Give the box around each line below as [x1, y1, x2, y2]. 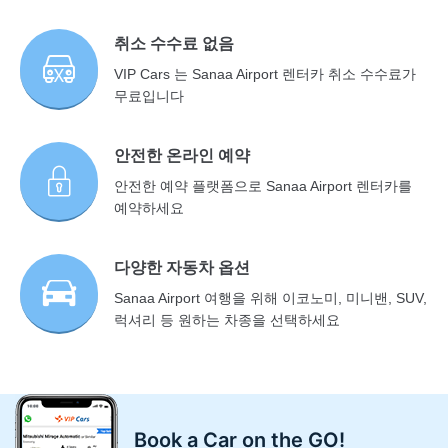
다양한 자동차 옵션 [114, 257, 251, 278]
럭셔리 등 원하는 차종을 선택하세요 [114, 312, 341, 329]
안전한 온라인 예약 [114, 144, 251, 165]
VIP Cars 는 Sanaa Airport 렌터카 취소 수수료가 [114, 65, 417, 82]
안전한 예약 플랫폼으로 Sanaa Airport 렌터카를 [114, 177, 413, 194]
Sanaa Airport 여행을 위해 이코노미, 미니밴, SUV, [114, 290, 428, 307]
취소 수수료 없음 [114, 32, 235, 53]
